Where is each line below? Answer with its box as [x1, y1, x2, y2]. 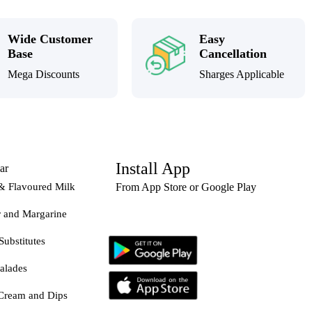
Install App [115, 159, 190, 178]
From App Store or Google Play [115, 181, 256, 194]
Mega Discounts [8, 68, 80, 81]
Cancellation [199, 47, 267, 61]
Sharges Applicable [199, 68, 285, 81]
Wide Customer [8, 32, 93, 47]
